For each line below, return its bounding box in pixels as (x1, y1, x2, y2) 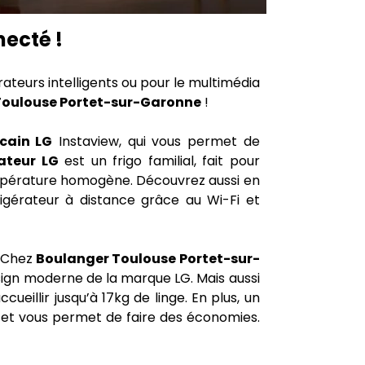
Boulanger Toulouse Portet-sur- (35, 249, 260, 268)
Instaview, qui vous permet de (52, 132, 260, 151)
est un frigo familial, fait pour (58, 152, 260, 170)
